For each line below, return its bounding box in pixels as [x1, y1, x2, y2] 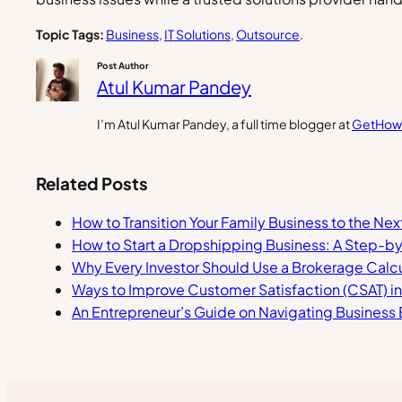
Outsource [236, 25, 300, 42]
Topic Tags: [36, 25, 104, 42]
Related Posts [36, 173, 148, 195]
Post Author [97, 59, 149, 71]
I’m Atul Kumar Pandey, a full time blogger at [97, 115, 352, 132]
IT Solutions [164, 25, 231, 42]
